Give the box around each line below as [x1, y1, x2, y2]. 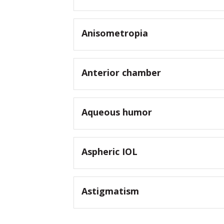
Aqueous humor [81, 106, 152, 118]
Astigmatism [81, 185, 139, 197]
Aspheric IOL [81, 145, 137, 158]
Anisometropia [81, 27, 148, 39]
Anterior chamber [81, 66, 161, 79]
